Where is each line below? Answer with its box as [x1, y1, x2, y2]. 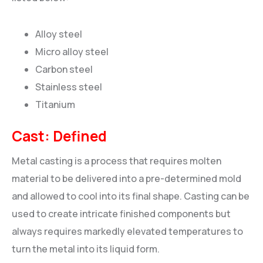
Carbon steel [35, 62, 93, 76]
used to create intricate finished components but [12, 207, 231, 221]
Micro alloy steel [35, 45, 109, 58]
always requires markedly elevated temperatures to [12, 225, 243, 238]
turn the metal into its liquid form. [12, 242, 160, 256]
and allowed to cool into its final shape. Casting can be [12, 190, 249, 203]
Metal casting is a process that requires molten [12, 154, 221, 168]
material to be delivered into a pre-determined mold [12, 172, 241, 186]
